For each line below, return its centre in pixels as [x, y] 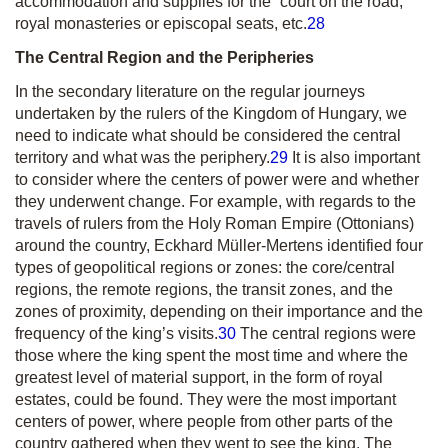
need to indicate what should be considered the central [208, 135]
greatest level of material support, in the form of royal [199, 377]
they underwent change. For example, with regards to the [215, 201]
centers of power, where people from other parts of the [204, 421]
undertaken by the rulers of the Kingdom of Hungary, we [211, 113]
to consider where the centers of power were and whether [217, 179]
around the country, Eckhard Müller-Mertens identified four [219, 245]
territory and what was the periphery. [142, 157]
